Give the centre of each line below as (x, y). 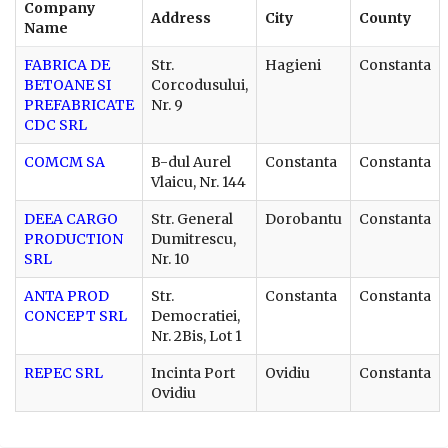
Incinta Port (193, 372)
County (385, 17)
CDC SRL (55, 124)
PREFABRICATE (79, 104)
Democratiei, (195, 315)
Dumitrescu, (193, 238)
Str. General (192, 218)
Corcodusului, (199, 84)
